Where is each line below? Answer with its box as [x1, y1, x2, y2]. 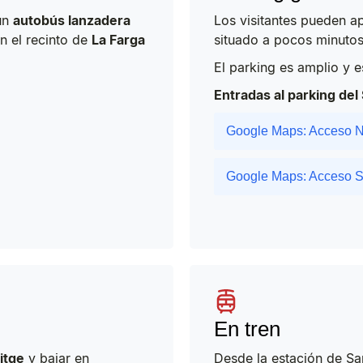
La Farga [92, 31, 145, 48]
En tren [214, 316, 280, 341]
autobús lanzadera [13, 11, 130, 28]
